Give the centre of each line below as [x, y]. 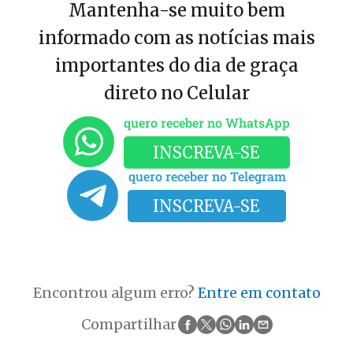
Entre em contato [259, 293]
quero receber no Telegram [207, 176]
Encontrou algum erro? [115, 293]
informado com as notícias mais [176, 38]
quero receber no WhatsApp [207, 123]
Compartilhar [128, 325]
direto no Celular [176, 93]
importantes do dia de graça [176, 66]
